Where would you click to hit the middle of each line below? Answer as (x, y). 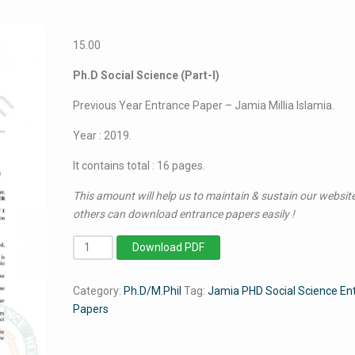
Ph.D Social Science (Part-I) (147, 75)
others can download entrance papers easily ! (184, 214)
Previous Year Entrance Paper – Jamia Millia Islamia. (204, 105)
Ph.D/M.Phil (153, 291)
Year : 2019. (103, 136)
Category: (99, 291)
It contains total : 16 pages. (139, 166)
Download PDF (169, 247)
